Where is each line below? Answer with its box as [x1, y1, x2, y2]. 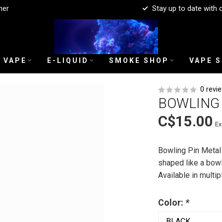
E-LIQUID [47, 56, 89, 64]
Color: [158, 198, 185, 208]
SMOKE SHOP [109, 56, 169, 64]
